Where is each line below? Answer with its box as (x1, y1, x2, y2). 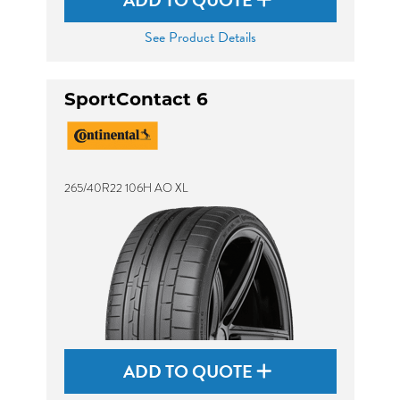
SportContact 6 (63, 92, 208, 110)
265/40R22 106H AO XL (63, 179, 188, 196)
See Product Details (144, 27, 256, 48)
